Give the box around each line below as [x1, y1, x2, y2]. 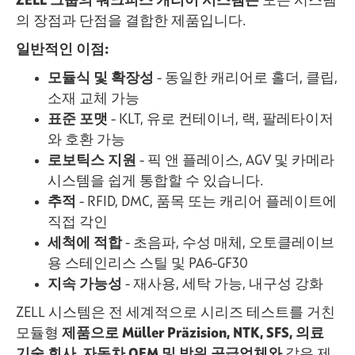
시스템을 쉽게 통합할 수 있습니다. [48, 174, 263, 189]
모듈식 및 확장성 [48, 71, 154, 86]
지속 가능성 [48, 277, 122, 292]
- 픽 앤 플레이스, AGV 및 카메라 [136, 153, 334, 168]
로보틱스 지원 [48, 153, 136, 168]
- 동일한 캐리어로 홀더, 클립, [154, 71, 338, 86]
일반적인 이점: [16, 42, 109, 57]
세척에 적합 [48, 235, 122, 250]
